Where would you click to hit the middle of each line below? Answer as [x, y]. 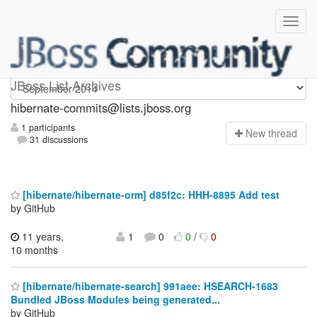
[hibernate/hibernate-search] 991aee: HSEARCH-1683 [149, 286]
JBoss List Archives [66, 85]
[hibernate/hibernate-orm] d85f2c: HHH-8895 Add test [150, 194]
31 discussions [58, 140]
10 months [34, 249]
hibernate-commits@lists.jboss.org [101, 108]
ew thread [275, 133]
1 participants [47, 128]
